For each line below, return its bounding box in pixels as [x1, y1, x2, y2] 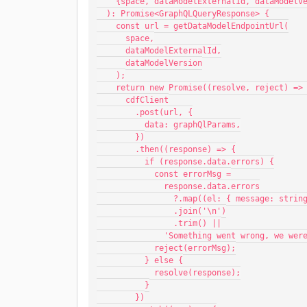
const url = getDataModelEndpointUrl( [116, 21, 288, 31]
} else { [145, 256, 183, 265]
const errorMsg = [154, 169, 231, 179]
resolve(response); [154, 268, 241, 278]
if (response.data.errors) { [145, 157, 274, 167]
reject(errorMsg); [154, 243, 236, 253]
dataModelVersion [125, 58, 202, 68]
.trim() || [173, 219, 221, 228]
